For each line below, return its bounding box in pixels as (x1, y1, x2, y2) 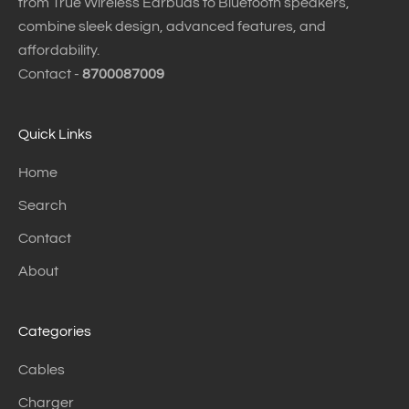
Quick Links (18, 127, 92, 142)
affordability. (18, 43, 100, 58)
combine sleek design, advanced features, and (18, 19, 326, 35)
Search (18, 198, 67, 214)
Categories (18, 324, 91, 340)
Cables (18, 362, 65, 378)
